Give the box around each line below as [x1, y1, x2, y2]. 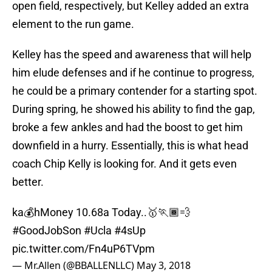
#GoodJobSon [12, 224, 81, 237]
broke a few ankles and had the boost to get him [12, 121, 243, 134]
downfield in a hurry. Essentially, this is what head [12, 139, 248, 152]
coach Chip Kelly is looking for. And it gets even [12, 157, 237, 171]
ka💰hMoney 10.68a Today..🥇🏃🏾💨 [12, 206, 191, 219]
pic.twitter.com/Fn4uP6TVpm [12, 242, 155, 256]
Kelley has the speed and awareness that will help [12, 48, 251, 61]
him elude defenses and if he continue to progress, [12, 66, 254, 80]
